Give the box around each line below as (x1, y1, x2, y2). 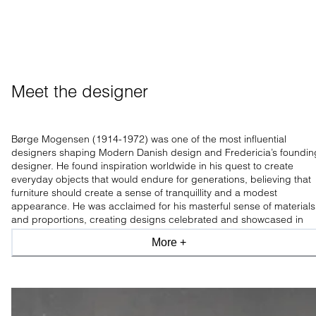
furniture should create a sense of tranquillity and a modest (11, 186, 277, 200)
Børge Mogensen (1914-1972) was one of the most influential (11, 133, 286, 146)
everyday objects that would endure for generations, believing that (11, 173, 311, 186)
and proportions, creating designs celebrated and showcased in (11, 213, 303, 226)
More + (152, 236, 187, 249)
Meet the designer (11, 81, 148, 102)
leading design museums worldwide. (11, 226, 177, 240)
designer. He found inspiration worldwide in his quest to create (11, 159, 293, 173)
